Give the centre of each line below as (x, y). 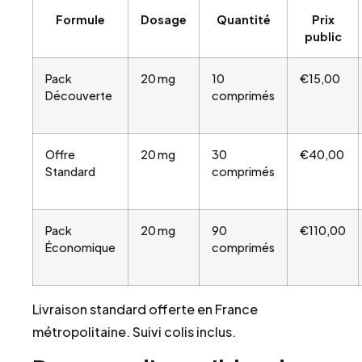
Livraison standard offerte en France (145, 309)
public (323, 36)
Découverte (79, 95)
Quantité (243, 19)
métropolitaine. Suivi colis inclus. (134, 331)
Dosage (164, 19)
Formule (80, 19)
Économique (80, 247)
